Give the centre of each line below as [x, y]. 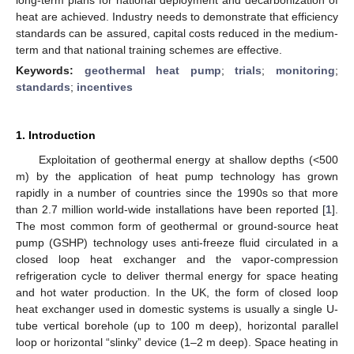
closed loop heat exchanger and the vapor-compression [177, 259]
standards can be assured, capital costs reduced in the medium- [177, 33]
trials [249, 70]
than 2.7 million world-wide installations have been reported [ [171, 209]
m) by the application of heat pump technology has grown [177, 176]
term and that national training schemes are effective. [149, 49]
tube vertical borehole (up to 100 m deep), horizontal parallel [177, 325]
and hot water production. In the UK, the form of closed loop [177, 292]
